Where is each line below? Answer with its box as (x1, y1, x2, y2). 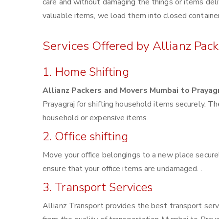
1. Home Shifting (43, 64, 129, 80)
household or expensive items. (43, 112, 148, 123)
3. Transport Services (43, 179, 153, 195)
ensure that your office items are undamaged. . (43, 163, 202, 174)
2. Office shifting (43, 129, 128, 144)
